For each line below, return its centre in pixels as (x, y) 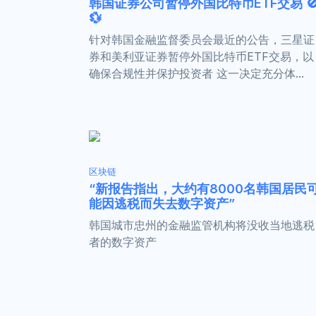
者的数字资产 (123, 242)
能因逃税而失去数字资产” (162, 203)
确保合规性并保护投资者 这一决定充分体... (196, 73)
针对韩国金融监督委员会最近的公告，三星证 (202, 39)
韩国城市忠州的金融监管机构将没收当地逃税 (202, 225)
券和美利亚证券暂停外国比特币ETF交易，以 (201, 56)
